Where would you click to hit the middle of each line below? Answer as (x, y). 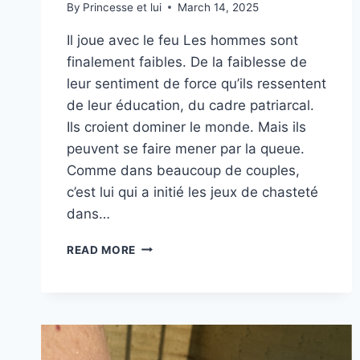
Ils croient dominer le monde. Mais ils (186, 127)
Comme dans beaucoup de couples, (183, 170)
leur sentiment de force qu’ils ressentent (196, 83)
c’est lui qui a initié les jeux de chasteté (192, 192)
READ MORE (102, 250)
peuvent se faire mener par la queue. (186, 148)
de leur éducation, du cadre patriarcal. (190, 105)
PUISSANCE (170, 279)
